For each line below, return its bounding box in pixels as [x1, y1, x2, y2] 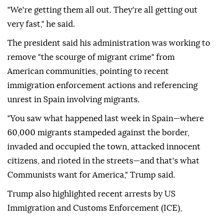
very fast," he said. [7, 20, 75, 29]
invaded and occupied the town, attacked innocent [7, 143, 200, 151]
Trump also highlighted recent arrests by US [7, 190, 176, 199]
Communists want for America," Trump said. [7, 171, 175, 180]
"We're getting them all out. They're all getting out [7, 6, 198, 15]
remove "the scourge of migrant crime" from [7, 53, 175, 62]
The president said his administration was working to [7, 39, 210, 48]
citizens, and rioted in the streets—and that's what [7, 157, 200, 165]
